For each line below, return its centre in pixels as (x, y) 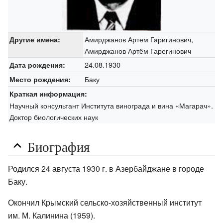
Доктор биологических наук (54, 116)
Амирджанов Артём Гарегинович (138, 50)
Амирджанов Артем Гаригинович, (139, 39)
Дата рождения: (37, 64)
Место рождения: (40, 79)
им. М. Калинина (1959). (52, 216)
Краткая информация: (48, 93)
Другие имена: (35, 39)
